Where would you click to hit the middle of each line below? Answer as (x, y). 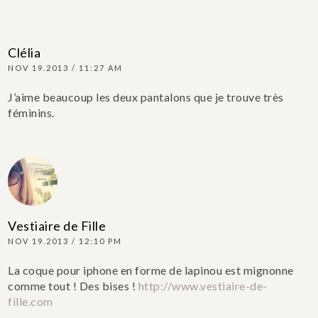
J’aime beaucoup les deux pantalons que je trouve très (146, 97)
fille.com (31, 302)
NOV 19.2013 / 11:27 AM (66, 68)
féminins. (31, 113)
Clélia (24, 53)
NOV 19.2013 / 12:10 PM (65, 241)
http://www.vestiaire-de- (203, 286)
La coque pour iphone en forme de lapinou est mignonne (151, 270)
